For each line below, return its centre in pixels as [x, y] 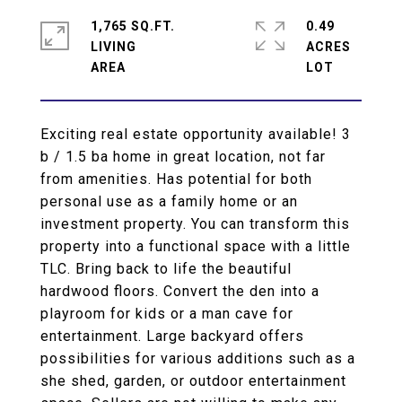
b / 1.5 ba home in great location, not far [183, 157]
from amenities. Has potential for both [176, 179]
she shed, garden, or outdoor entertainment [193, 381]
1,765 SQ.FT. [133, 26]
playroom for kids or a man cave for [167, 314]
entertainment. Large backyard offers [172, 336]
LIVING [114, 47]
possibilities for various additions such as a [198, 358]
